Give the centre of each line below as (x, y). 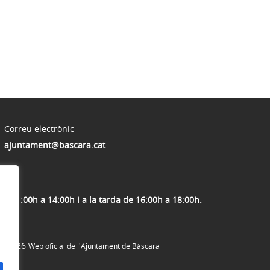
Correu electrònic (39, 129)
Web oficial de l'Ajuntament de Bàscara (94, 246)
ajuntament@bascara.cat (55, 145)
